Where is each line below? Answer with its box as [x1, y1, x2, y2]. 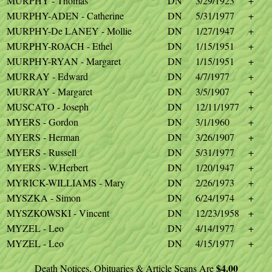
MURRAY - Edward [7, 70, 88, 83]
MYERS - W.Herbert [7, 161, 88, 174]
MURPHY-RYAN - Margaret [7, 55, 121, 67]
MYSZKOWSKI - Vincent [7, 206, 109, 219]
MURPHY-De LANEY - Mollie [7, 24, 132, 37]
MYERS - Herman [7, 131, 80, 143]
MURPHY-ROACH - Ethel [7, 39, 112, 52]
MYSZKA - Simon [7, 191, 81, 204]
